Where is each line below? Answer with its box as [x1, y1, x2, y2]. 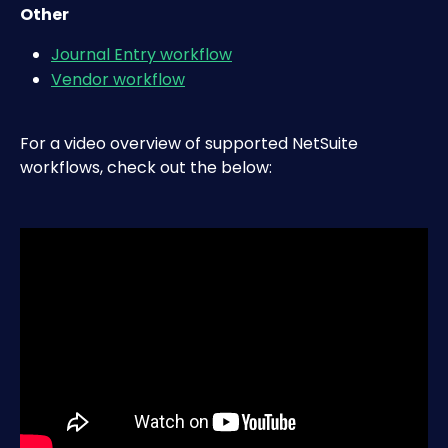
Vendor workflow [51, 67, 185, 91]
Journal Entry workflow [51, 43, 232, 67]
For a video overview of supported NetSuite [20, 131, 362, 155]
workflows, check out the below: [20, 155, 276, 179]
